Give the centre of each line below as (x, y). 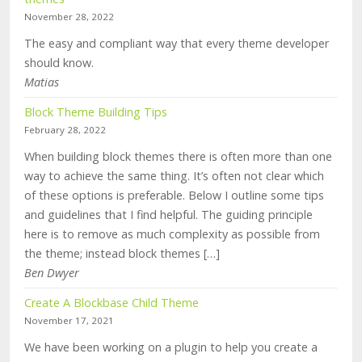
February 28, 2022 (65, 130)
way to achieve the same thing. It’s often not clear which (174, 176)
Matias (42, 82)
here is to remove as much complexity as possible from (172, 234)
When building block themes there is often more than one (178, 157)
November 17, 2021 (69, 321)
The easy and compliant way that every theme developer (177, 44)
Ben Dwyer (52, 273)
